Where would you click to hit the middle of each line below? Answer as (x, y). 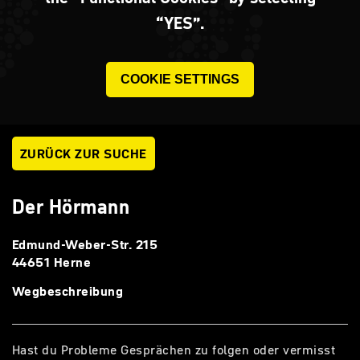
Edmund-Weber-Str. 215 (85, 244)
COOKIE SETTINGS (180, 79)
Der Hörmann (71, 207)
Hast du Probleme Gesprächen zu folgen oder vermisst (174, 350)
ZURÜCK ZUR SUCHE (84, 153)
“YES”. (180, 23)
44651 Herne (52, 262)
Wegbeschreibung (68, 291)
